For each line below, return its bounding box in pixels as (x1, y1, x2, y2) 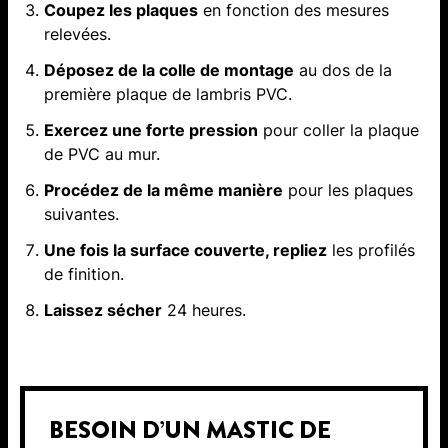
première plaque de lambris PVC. (44, 84, 292, 105)
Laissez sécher (44, 300, 162, 321)
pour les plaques (283, 180, 413, 201)
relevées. (44, 24, 111, 45)
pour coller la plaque (258, 120, 419, 141)
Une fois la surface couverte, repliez (44, 240, 327, 261)
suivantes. (44, 204, 119, 225)
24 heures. (162, 300, 246, 321)
